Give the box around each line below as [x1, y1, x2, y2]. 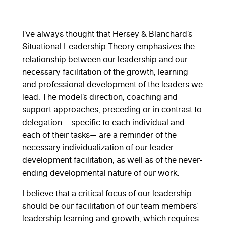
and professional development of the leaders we [22, 79, 203, 89]
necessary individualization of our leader [22, 142, 174, 152]
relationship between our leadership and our [22, 53, 188, 64]
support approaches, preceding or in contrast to [22, 104, 202, 115]
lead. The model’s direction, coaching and [22, 91, 178, 102]
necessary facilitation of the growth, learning [22, 66, 188, 77]
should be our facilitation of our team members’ [22, 200, 198, 211]
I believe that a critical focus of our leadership [22, 188, 192, 198]
